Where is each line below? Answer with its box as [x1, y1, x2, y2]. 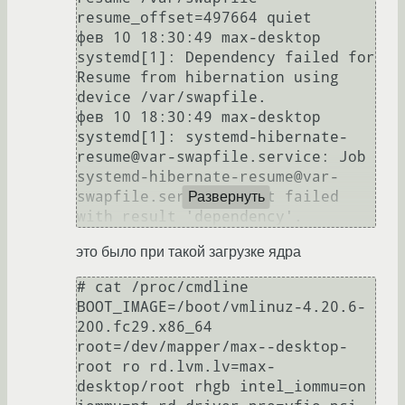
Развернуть [187, 188, 265, 204]
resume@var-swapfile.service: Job [77, 148, 366, 166]
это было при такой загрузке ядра [76, 244, 301, 260]
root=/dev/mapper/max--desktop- [77, 338, 348, 356]
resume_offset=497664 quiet [77, 9, 312, 27]
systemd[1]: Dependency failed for [77, 49, 375, 67]
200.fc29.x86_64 [77, 318, 212, 336]
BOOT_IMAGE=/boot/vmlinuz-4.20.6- [77, 298, 366, 316]
